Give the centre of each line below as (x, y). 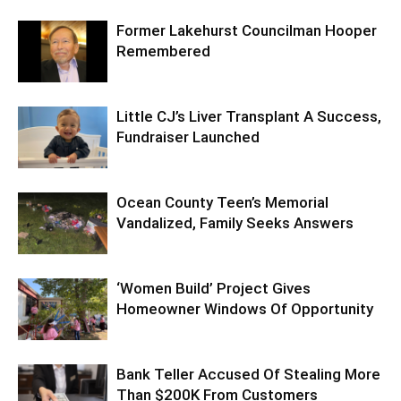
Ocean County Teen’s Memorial (222, 202)
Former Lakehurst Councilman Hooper (247, 30)
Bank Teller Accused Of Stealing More (248, 374)
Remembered (163, 51)
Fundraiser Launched (188, 137)
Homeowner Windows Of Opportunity (245, 308)
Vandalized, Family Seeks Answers (235, 222)
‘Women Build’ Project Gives (213, 288)
